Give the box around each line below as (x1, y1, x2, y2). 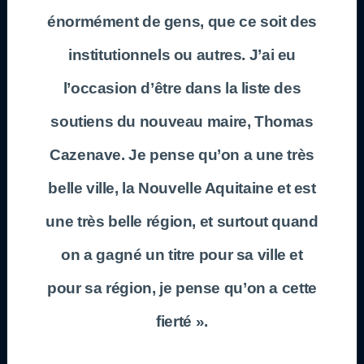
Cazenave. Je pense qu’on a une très (50, 146, 314, 163)
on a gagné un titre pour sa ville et (61, 246, 303, 263)
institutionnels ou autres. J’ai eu (67, 46, 297, 63)
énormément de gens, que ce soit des (47, 13, 317, 30)
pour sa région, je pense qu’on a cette (47, 279, 317, 297)
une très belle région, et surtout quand (45, 213, 318, 230)
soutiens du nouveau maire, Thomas (50, 113, 314, 130)
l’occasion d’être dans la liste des (63, 80, 301, 97)
